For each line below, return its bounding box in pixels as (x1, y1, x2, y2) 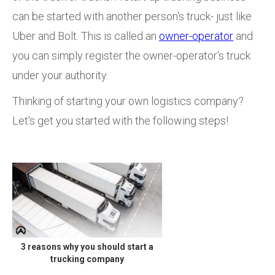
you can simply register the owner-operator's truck (12, 48, 250, 62)
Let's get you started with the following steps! (12, 114, 228, 127)
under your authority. (12, 68, 110, 82)
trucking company (50, 254, 124, 264)
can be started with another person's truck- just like (12, 9, 252, 23)
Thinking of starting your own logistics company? (12, 94, 244, 107)
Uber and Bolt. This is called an (12, 29, 159, 42)
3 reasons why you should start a (21, 241, 153, 252)
